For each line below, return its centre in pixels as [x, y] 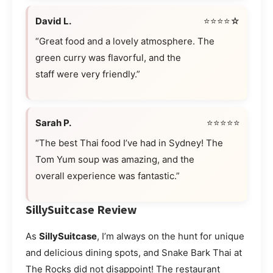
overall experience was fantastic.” [108, 175]
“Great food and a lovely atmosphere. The [125, 41]
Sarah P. [53, 122]
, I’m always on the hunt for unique [171, 236]
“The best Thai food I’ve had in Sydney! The [129, 143]
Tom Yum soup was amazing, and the [115, 159]
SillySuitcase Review [81, 209]
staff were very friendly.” [88, 74]
